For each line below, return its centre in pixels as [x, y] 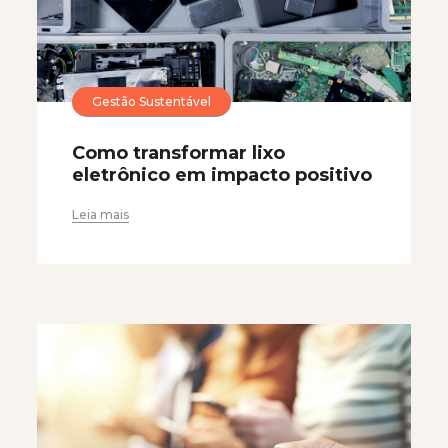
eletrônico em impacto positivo [222, 175]
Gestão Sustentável [151, 101]
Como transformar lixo [178, 153]
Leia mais [100, 214]
